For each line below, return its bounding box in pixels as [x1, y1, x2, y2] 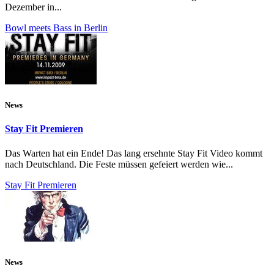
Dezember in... [5, 2, 62, 13]
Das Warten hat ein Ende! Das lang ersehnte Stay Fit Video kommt [5, 147, 262, 158]
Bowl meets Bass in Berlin [5, 23, 108, 34]
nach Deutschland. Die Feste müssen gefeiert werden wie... [5, 158, 233, 169]
